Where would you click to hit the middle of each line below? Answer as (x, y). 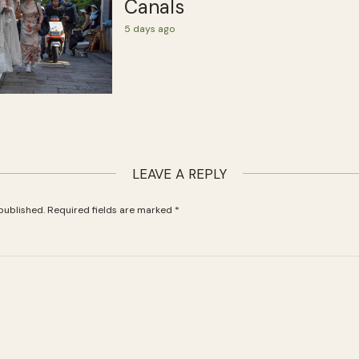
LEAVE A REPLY (179, 174)
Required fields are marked (111, 210)
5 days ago (149, 28)
